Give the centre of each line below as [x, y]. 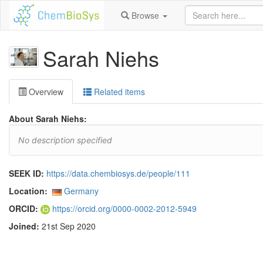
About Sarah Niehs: [48, 119]
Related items [118, 92]
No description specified [65, 140]
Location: [28, 191]
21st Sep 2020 [68, 226]
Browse [146, 15]
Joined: [24, 226]
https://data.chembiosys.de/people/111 [118, 173]
